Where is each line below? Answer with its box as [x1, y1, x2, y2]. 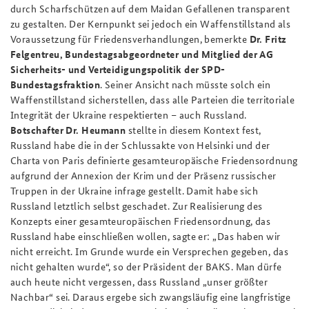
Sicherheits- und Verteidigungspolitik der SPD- [10, 62, 226, 76]
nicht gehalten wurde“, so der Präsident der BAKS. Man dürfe [10, 259, 282, 273]
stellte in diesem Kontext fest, [126, 123, 261, 137]
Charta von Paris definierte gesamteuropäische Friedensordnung [10, 153, 298, 167]
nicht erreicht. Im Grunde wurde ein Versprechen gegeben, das [10, 244, 289, 258]
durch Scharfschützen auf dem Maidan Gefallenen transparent [10, 1, 290, 15]
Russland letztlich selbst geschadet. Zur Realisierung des [10, 199, 263, 212]
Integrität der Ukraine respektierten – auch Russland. [10, 108, 247, 121]
